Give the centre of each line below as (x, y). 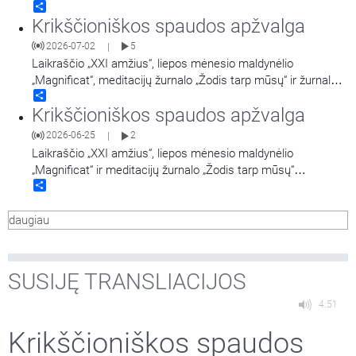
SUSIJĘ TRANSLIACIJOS (127, 281)
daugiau (29, 220)
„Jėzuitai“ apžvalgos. (85, 97)
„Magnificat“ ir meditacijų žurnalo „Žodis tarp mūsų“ (163, 170)
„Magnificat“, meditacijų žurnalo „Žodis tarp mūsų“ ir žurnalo (184, 81)
